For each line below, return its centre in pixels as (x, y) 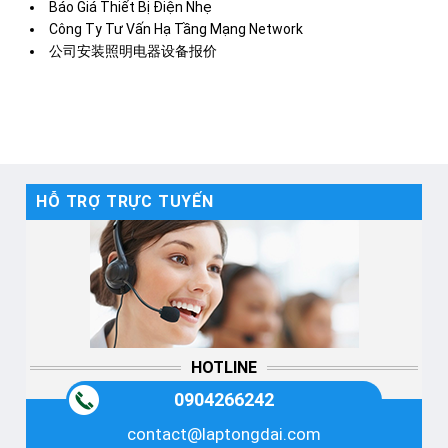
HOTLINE (224, 368)
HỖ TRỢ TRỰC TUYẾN (125, 202)
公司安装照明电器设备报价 (133, 51)
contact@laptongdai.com (224, 434)
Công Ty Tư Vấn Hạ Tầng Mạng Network (176, 29)
